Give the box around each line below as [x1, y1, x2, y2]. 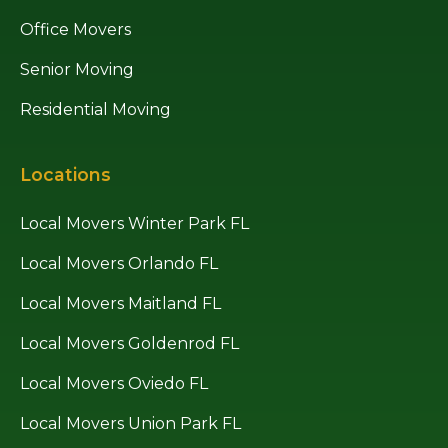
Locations [20, 164, 111, 186]
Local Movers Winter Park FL [20, 214, 249, 234]
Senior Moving [20, 60, 134, 80]
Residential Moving [20, 100, 171, 120]
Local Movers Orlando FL [20, 254, 218, 274]
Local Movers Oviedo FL [20, 374, 208, 394]
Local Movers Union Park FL [20, 414, 241, 434]
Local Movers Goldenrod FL [20, 334, 239, 354]
